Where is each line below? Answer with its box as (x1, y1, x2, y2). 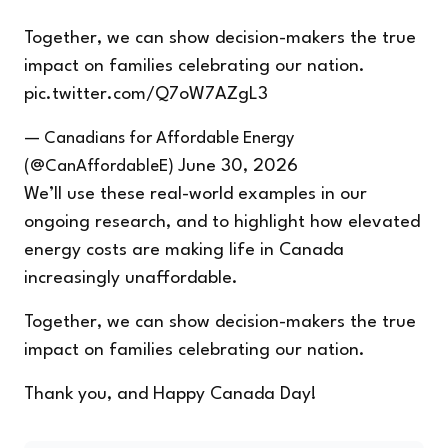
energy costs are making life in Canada (24, 242, 344, 260)
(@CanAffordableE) (24, 158, 178, 176)
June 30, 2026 (178, 158, 298, 176)
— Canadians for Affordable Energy (24, 130, 294, 148)
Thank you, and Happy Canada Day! (24, 386, 317, 404)
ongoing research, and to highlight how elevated (24, 214, 420, 232)
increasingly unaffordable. (24, 270, 238, 288)
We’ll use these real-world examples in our (24, 186, 367, 204)
